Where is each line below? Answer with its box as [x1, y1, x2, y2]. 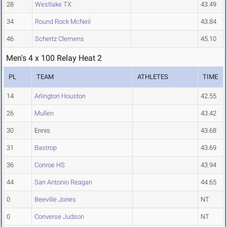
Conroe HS [34, 161, 65, 169]
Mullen [34, 109, 54, 118]
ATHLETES [137, 73, 169, 81]
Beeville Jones [34, 196, 76, 204]
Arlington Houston [34, 92, 86, 100]
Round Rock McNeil [35, 18, 91, 26]
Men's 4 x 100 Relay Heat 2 [6, 53, 102, 63]
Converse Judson [34, 213, 84, 221]
